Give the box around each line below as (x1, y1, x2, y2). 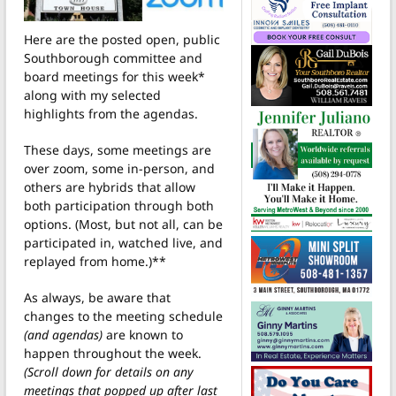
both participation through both (24, 197, 214, 215)
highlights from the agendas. (24, 105, 198, 123)
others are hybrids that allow (24, 179, 195, 196)
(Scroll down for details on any (24, 363, 194, 381)
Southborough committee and (24, 49, 202, 67)
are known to (103, 326, 183, 344)
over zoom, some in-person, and (24, 160, 215, 178)
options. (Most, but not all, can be (24, 216, 223, 233)
